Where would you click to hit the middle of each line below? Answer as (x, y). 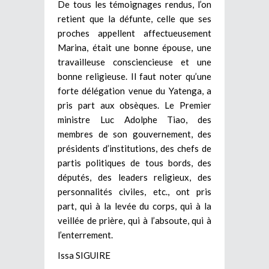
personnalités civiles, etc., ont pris (134, 191)
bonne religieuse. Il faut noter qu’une (134, 76)
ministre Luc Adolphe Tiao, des (134, 119)
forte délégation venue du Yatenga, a (134, 90)
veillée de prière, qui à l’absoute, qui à (134, 220)
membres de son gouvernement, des (134, 134)
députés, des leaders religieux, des (134, 177)
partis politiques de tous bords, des (134, 162)
